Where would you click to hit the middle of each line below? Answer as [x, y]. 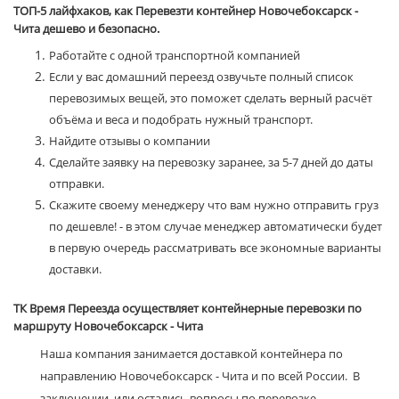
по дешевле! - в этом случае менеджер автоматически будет [216, 227]
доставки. [75, 269]
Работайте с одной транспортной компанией [175, 56]
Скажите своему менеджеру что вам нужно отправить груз [214, 205]
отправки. [77, 184]
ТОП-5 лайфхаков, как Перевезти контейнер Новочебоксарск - [186, 11]
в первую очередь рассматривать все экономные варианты [215, 248]
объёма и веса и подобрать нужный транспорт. [181, 120]
